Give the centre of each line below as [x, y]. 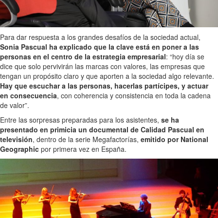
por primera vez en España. [83, 149]
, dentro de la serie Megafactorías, [87, 139]
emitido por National [174, 139]
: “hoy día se [185, 57]
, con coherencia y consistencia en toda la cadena [134, 96]
